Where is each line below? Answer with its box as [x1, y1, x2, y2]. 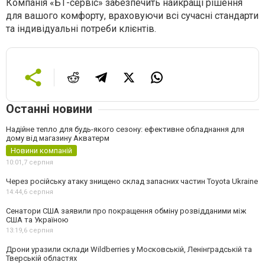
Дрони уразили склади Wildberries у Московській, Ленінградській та [6, 245, 252, 254]
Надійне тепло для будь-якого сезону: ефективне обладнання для [6, 125, 244, 134]
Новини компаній [11, 146, 72, 155]
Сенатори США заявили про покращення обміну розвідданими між [6, 206, 246, 215]
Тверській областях [6, 254, 77, 263]
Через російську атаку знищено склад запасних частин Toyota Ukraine [6, 177, 258, 186]
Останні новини [6, 102, 92, 116]
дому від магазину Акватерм [6, 134, 109, 143]
